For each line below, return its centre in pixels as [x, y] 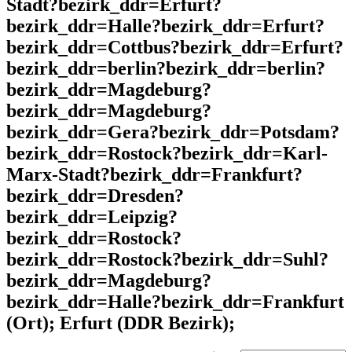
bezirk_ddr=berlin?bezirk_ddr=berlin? [166, 69]
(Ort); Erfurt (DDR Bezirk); [121, 323]
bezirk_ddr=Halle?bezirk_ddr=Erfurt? [165, 26]
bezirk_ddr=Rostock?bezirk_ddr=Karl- [167, 154]
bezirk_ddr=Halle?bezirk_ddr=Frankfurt [175, 302]
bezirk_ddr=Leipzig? [92, 217]
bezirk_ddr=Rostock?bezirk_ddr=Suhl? [167, 260]
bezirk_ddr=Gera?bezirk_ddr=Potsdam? [173, 132]
